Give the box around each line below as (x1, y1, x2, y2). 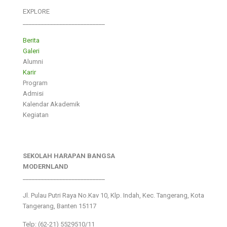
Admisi (23, 89, 44, 97)
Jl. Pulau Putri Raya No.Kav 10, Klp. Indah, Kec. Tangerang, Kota (23, 191, 204, 199)
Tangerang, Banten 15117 (23, 202, 96, 210)
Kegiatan (23, 110, 49, 119)
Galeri (23, 47, 40, 55)
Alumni (23, 57, 43, 65)
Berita (23, 36, 40, 44)
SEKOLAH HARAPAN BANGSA (23, 152, 115, 160)
